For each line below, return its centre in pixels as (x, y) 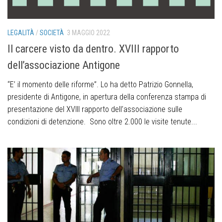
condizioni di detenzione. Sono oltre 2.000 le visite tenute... (102, 122)
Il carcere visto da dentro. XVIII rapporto (93, 49)
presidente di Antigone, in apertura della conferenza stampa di (107, 97)
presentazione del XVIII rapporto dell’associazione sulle (95, 110)
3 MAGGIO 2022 (88, 33)
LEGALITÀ (21, 33)
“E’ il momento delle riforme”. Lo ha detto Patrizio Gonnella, (100, 85)
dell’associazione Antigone (64, 65)
